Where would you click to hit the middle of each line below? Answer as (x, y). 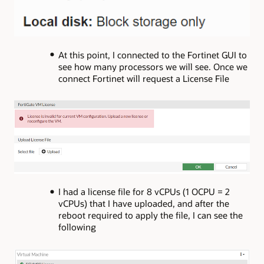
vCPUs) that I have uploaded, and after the (143, 204)
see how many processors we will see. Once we (153, 66)
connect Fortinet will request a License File (143, 78)
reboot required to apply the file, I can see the (150, 215)
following (77, 227)
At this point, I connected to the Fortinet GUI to (152, 55)
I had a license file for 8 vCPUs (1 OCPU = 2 (144, 192)
